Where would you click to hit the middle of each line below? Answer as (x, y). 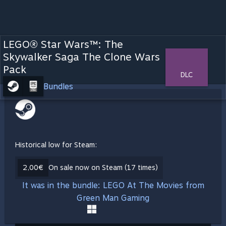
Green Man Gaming (113, 198)
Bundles (58, 86)
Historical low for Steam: (56, 145)
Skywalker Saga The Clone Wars (81, 57)
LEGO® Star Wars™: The (63, 44)
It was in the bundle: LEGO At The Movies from (113, 185)
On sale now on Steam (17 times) (103, 167)
